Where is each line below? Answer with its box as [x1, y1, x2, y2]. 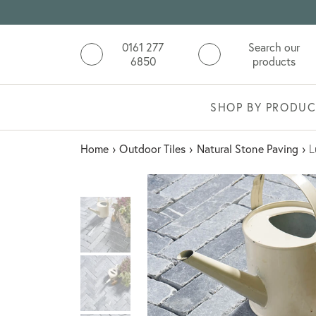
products [253, 54, 296, 69]
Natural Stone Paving [196, 142, 299, 157]
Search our [248, 40, 300, 55]
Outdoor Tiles [119, 142, 186, 157]
